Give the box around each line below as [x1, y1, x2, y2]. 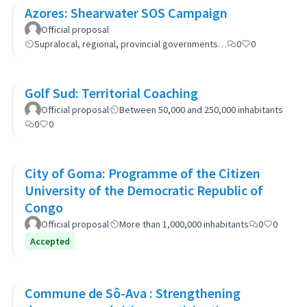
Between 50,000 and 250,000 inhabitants [119, 103, 283, 116]
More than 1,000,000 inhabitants [119, 218, 249, 230]
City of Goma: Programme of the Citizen [25, 164, 260, 182]
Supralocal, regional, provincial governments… [34, 38, 227, 50]
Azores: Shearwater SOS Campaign [25, 4, 228, 21]
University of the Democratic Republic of [25, 182, 263, 199]
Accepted [30, 235, 70, 247]
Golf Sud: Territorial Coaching [25, 84, 198, 101]
